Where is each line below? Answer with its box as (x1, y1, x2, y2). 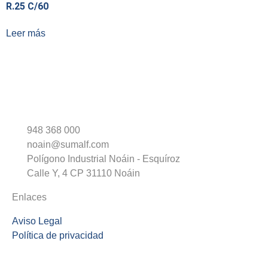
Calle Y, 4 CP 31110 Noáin (27, 168, 140, 179)
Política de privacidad (12, 230, 103, 241)
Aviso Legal (12, 216, 62, 227)
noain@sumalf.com (27, 139, 109, 150)
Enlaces (12, 192, 47, 203)
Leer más (6, 28, 45, 39)
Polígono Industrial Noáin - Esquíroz (27, 154, 180, 165)
